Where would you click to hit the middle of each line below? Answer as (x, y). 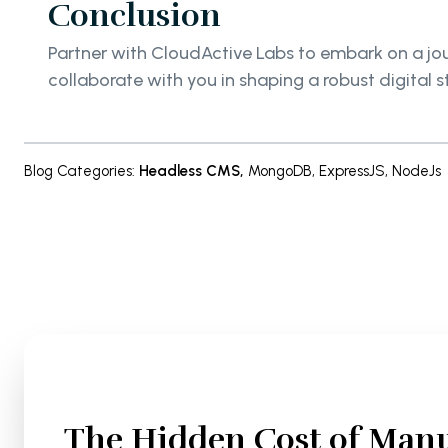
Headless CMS (189, 171)
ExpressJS (352, 171)
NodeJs (416, 171)
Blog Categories (78, 171)
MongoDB (280, 171)
